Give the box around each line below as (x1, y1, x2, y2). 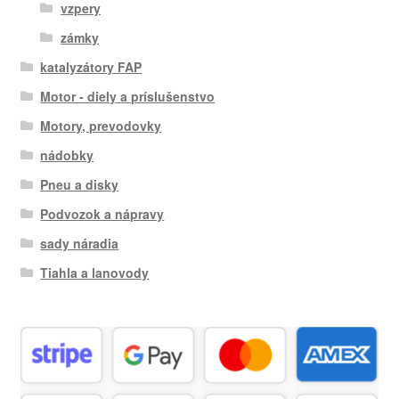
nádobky (40, 145, 94, 164)
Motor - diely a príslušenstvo (40, 86, 216, 105)
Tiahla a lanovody (40, 263, 150, 281)
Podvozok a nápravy (40, 204, 165, 223)
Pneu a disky (40, 175, 119, 193)
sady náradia (40, 233, 119, 252)
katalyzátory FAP (40, 57, 142, 76)
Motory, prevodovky (40, 116, 162, 134)
